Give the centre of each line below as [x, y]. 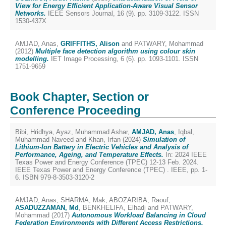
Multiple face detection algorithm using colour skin [115, 51]
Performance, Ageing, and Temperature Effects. [89, 155]
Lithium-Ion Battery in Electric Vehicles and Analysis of [102, 147]
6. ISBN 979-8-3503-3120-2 [55, 177]
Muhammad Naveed [44, 139]
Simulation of [164, 139]
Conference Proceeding [75, 110]
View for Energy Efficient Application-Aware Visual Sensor [106, 6]
